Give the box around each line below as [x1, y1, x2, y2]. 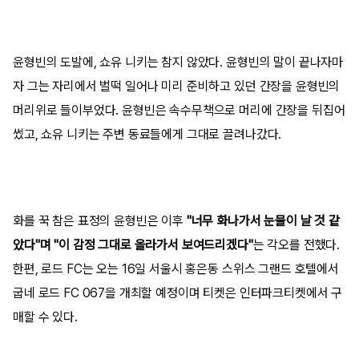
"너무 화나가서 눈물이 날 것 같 [186, 212, 340, 228]
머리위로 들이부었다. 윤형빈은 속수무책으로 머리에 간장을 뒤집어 [13, 102, 345, 118]
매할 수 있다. [13, 309, 81, 325]
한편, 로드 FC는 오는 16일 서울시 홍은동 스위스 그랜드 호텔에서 [13, 260, 339, 276]
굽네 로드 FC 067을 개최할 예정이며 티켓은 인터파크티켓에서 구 [13, 284, 343, 301]
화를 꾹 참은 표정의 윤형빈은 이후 [13, 212, 187, 228]
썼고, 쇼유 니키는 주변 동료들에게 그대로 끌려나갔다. [13, 126, 285, 142]
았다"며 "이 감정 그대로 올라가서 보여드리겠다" [13, 236, 253, 252]
